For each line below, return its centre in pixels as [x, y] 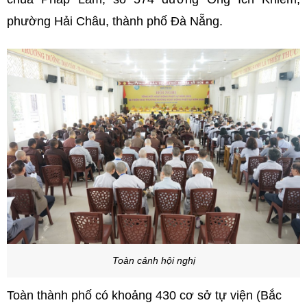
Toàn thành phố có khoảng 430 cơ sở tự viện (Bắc [144, 295]
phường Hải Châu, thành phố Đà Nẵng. [115, 22]
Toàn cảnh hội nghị [153, 260]
